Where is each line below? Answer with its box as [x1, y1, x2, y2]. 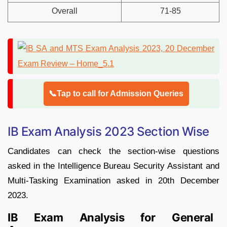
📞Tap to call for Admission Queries [48, 89, 184, 98]
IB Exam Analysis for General [8, 210, 213, 224]
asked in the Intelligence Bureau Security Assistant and [8, 161, 219, 171]
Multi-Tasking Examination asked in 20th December [8, 175, 219, 185]
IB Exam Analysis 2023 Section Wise [8, 124, 209, 139]
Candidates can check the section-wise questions [8, 146, 219, 156]
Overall [52, 6, 78, 15]
